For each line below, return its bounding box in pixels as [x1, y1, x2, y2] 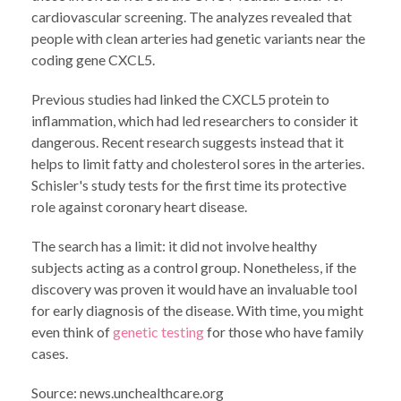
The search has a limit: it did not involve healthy [31, 237, 317, 254]
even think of [31, 323, 113, 340]
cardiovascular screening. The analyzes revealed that [31, 8, 352, 25]
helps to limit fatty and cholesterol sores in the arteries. [31, 155, 364, 172]
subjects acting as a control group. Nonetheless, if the [31, 259, 356, 276]
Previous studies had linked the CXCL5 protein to [31, 90, 329, 107]
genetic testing [113, 323, 204, 340]
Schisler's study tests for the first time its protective [31, 176, 346, 193]
